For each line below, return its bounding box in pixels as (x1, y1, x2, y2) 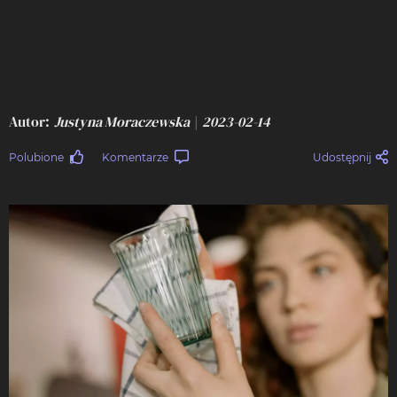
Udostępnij (313, 150, 371, 164)
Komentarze (102, 150, 168, 164)
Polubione (9, 150, 64, 164)
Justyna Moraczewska (54, 111, 190, 131)
